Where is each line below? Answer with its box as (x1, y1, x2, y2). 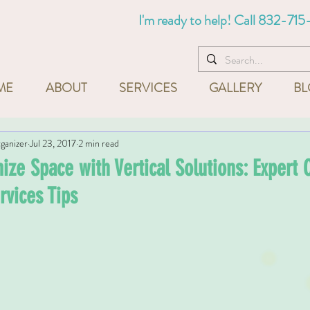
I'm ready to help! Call (138, 10, 258, 30)
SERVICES (119, 79, 177, 97)
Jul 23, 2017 (30, 136, 76, 150)
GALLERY (209, 79, 262, 97)
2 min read (78, 136, 119, 150)
